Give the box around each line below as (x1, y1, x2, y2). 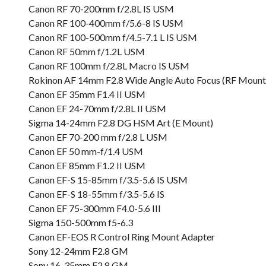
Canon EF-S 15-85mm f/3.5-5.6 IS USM (28, 174, 188, 185)
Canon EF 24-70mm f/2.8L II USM (28, 103, 166, 114)
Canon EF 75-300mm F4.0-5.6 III (28, 202, 161, 214)
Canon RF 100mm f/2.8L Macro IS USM (28, 60, 189, 71)
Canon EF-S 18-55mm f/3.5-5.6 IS (28, 188, 164, 199)
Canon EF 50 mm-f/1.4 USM (28, 145, 143, 157)
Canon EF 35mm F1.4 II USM (28, 88, 145, 100)
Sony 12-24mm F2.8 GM (28, 245, 128, 256)
